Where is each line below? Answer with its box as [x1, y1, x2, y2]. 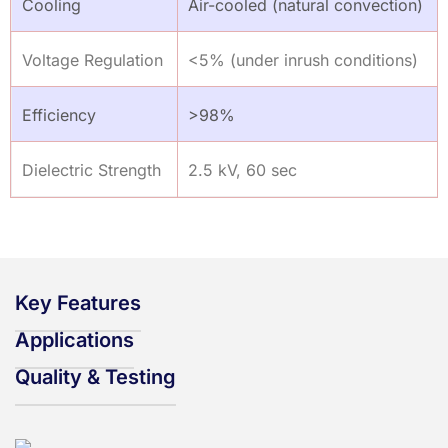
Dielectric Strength [22, 159, 161, 180]
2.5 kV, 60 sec [188, 159, 297, 180]
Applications [15, 328, 134, 353]
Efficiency [22, 104, 96, 125]
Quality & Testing [15, 365, 176, 390]
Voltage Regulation [22, 49, 163, 70]
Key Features [15, 291, 141, 316]
